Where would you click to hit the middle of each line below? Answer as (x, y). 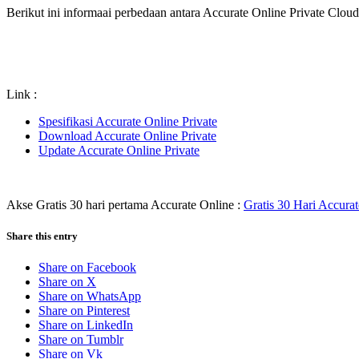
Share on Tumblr (81, 340)
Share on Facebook (87, 268)
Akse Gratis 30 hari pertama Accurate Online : (125, 204)
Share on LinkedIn (86, 325)
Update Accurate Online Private (119, 150)
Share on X (67, 282)
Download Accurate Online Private (127, 135)
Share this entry (42, 236)
